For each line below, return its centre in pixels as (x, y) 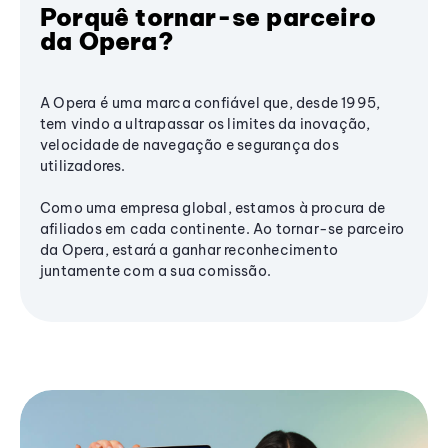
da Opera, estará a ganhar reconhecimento (189, 249)
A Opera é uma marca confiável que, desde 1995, (210, 102)
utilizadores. (83, 165)
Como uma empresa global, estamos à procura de (213, 207)
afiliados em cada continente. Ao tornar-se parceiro (222, 228)
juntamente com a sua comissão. (155, 270)
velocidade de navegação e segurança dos (189, 144)
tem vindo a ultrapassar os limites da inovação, (205, 123)
